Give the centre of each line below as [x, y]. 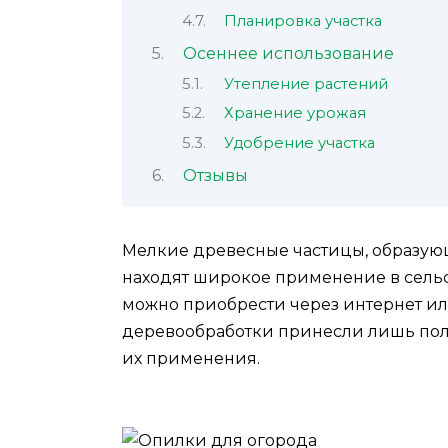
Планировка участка [302, 21]
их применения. [191, 359]
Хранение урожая [294, 113]
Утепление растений [305, 83]
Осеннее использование [288, 54]
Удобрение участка [299, 142]
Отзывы [215, 175]
